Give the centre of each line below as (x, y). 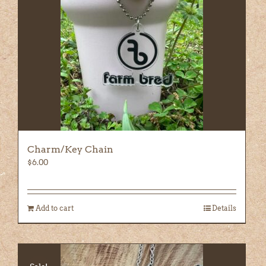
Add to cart (55, 208)
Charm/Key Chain (70, 149)
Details (224, 208)
